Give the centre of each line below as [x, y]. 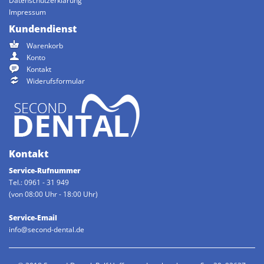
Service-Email [33, 218]
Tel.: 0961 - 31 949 [39, 182]
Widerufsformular [56, 81]
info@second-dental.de [47, 230]
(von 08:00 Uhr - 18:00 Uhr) [53, 194]
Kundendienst [43, 29]
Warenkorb [45, 45]
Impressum [27, 12]
